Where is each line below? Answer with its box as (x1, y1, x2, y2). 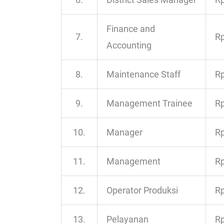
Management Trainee (106, 98, 192, 109)
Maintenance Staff (106, 69, 180, 80)
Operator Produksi (106, 185, 178, 196)
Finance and (106, 23, 155, 34)
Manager (106, 127, 142, 138)
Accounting (106, 40, 151, 51)
